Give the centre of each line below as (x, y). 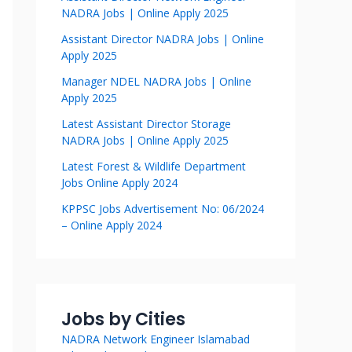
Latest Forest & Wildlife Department (154, 166)
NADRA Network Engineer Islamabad (156, 339)
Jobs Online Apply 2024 (119, 183)
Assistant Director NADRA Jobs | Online (163, 39)
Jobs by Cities (123, 319)
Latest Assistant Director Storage (146, 124)
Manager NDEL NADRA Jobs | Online (156, 81)
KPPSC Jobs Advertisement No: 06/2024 (163, 209)
